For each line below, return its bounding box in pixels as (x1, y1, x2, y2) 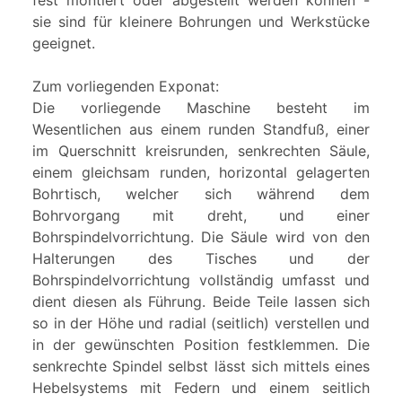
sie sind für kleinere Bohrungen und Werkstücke (32, 13, 370, 31)
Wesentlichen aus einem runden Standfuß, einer (32, 120, 370, 139)
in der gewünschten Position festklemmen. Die (32, 336, 370, 354)
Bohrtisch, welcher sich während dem (32, 185, 370, 204)
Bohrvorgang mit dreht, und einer (32, 206, 370, 225)
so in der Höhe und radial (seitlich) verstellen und (32, 314, 370, 333)
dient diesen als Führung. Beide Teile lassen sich (32, 293, 370, 311)
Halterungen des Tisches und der (32, 249, 370, 268)
